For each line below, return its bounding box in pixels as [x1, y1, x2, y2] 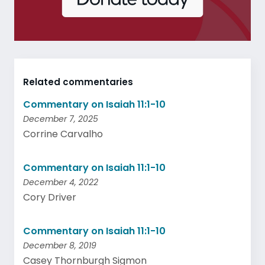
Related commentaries [23, 76, 133, 88]
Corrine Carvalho [23, 127, 103, 141]
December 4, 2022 [23, 176, 98, 188]
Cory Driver [23, 190, 76, 204]
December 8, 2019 [23, 240, 96, 251]
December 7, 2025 [23, 113, 98, 125]
